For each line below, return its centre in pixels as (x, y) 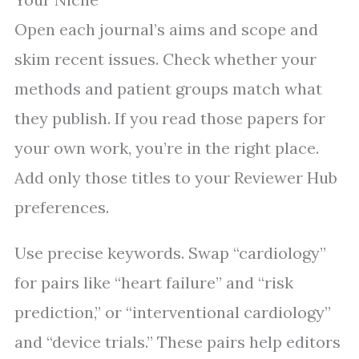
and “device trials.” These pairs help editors (177, 342)
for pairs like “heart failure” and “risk (154, 283)
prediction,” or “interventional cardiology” (173, 313)
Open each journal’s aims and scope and (166, 30)
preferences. (62, 208)
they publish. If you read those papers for (170, 119)
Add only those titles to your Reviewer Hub (176, 178)
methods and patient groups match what (168, 89)
